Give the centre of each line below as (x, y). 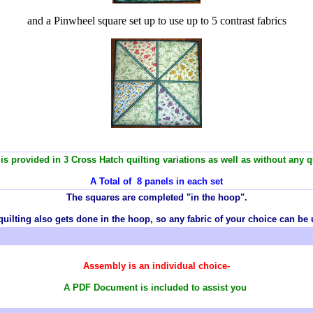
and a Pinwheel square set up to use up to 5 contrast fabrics (156, 21)
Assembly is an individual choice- (156, 266)
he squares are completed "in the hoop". (159, 197)
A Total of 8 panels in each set (156, 181)
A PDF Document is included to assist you (155, 287)
